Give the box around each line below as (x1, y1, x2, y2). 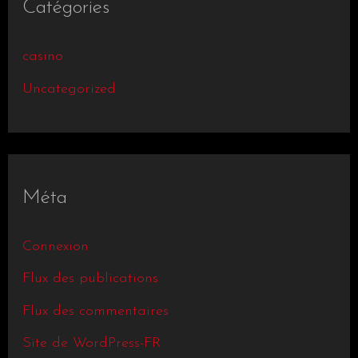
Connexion (22, 238, 89, 254)
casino (22, 49, 63, 65)
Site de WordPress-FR (22, 336, 161, 352)
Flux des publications (22, 271, 158, 287)
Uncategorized (22, 81, 116, 97)
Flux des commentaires (22, 303, 169, 319)
